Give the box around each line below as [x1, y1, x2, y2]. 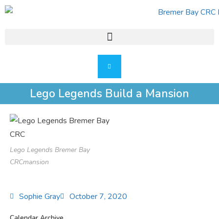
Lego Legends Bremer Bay [10, 145, 90, 155]
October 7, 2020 [69, 191, 127, 202]
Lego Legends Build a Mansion [30, 86, 189, 102]
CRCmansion [10, 157, 49, 167]
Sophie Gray [19, 191, 60, 202]
